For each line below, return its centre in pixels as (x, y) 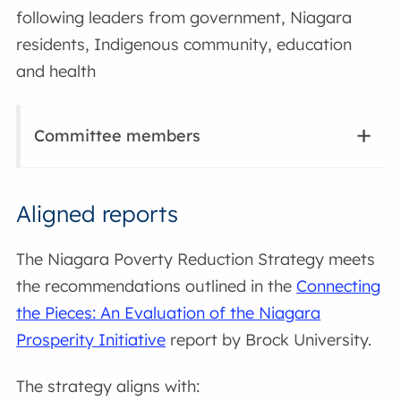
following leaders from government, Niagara (184, 17)
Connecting (339, 286)
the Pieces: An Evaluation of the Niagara (169, 313)
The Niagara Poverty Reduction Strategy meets (196, 260)
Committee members (118, 135)
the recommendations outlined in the (157, 286)
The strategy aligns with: (108, 386)
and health (56, 71)
